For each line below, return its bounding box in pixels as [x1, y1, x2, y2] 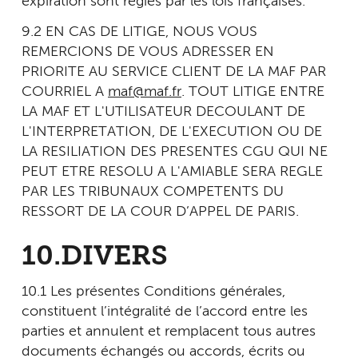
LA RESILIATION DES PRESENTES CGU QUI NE [22, 144, 328, 159]
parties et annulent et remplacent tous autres [22, 324, 316, 339]
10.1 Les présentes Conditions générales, [22, 284, 285, 299]
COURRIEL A [22, 84, 108, 99]
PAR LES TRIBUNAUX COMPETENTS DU [22, 184, 284, 199]
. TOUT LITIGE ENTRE [181, 84, 324, 99]
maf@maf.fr [108, 84, 181, 99]
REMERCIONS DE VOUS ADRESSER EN [22, 44, 274, 59]
